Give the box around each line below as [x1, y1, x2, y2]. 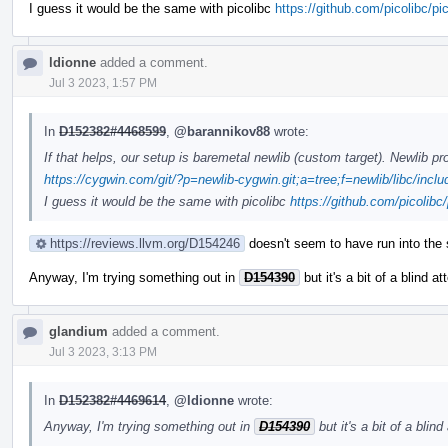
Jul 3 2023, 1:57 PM [49, 75, 157, 90]
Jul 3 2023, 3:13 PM [49, 344, 157, 359]
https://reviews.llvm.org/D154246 [50, 235, 240, 251]
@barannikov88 [174, 123, 270, 139]
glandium [49, 323, 108, 339]
